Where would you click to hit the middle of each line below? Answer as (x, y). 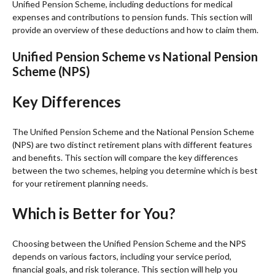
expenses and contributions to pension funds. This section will (132, 17)
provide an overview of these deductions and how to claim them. (135, 29)
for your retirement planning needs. (80, 183)
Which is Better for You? (94, 213)
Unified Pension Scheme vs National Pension (135, 56)
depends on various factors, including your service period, (122, 256)
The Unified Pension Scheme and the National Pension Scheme (133, 131)
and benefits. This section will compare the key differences (125, 157)
